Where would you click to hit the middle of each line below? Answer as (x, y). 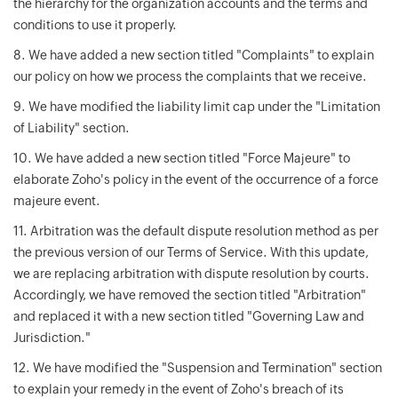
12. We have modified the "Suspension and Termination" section (198, 368)
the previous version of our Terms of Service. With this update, (191, 252)
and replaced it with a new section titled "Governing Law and (189, 316)
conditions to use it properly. (95, 25)
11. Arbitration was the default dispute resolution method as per (196, 231)
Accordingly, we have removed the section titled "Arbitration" (190, 295)
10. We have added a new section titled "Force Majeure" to (182, 158)
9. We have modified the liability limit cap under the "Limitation (197, 107)
